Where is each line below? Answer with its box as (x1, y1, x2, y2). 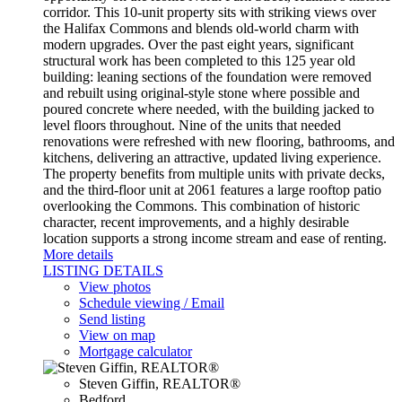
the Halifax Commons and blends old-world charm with (43, 20, 359, 36)
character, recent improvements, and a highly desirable (43, 214, 349, 230)
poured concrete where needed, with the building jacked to (43, 100, 374, 117)
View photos (79, 278, 151, 294)
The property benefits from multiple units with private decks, (43, 165, 385, 181)
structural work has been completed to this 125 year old (43, 52, 355, 68)
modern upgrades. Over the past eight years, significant (43, 36, 354, 52)
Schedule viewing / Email (79, 294, 224, 310)
